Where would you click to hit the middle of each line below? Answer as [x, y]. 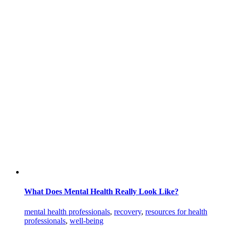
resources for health [176, 211]
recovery [128, 211]
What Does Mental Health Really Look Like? [101, 192]
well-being [87, 220]
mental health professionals [67, 211]
